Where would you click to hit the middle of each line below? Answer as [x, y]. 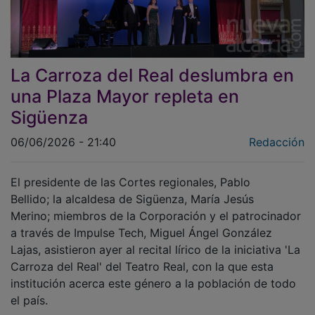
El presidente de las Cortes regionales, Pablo [130, 153]
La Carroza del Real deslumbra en [152, 46]
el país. [29, 271]
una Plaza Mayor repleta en [125, 67]
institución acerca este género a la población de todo [153, 254]
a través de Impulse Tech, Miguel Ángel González [141, 204]
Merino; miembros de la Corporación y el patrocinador [156, 187]
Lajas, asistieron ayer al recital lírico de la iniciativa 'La [155, 220]
